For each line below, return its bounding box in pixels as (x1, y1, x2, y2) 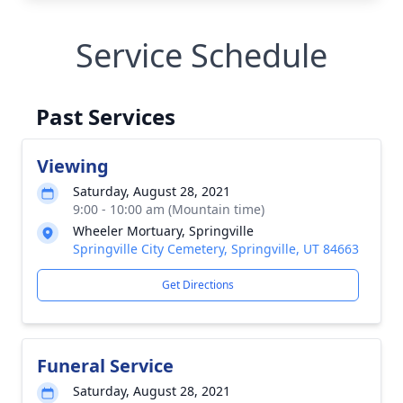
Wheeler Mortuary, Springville (73, 221, 254, 239)
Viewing (37, 153, 109, 178)
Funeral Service (37, 353, 174, 378)
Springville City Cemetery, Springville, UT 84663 (73, 239, 359, 257)
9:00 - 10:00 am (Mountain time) (73, 200, 264, 218)
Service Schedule (76, 32, 327, 77)
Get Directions (162, 276, 234, 292)
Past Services (36, 101, 175, 131)
